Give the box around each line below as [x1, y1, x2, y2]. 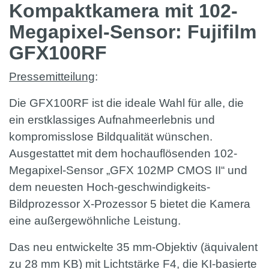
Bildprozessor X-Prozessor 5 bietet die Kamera [9, 198, 250, 211]
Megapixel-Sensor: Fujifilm [9, 21, 256, 43]
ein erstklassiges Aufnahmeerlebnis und [9, 113, 215, 127]
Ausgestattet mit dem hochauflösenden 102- [9, 147, 237, 160]
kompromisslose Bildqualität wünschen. [9, 130, 213, 144]
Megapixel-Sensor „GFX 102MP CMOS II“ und [9, 164, 247, 177]
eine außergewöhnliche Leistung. [9, 214, 181, 228]
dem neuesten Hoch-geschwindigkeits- [9, 181, 210, 194]
